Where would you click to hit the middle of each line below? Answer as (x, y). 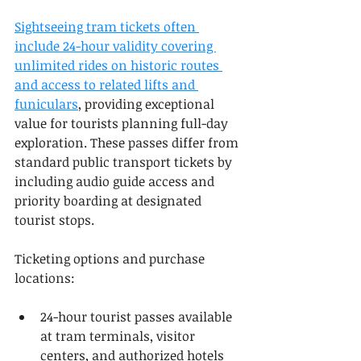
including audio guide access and (116, 181)
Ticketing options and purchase (111, 259)
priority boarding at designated (110, 201)
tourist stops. (54, 220)
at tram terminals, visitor (119, 336)
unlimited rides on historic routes (118, 65)
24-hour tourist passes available (138, 317)
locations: (45, 278)
